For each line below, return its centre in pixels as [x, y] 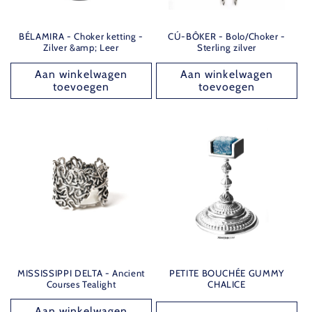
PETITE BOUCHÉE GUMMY [227, 273]
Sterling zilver [227, 47]
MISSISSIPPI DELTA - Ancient [81, 273]
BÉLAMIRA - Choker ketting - [81, 36]
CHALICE [227, 284]
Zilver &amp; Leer [81, 47]
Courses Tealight [81, 284]
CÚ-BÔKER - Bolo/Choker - [227, 36]
